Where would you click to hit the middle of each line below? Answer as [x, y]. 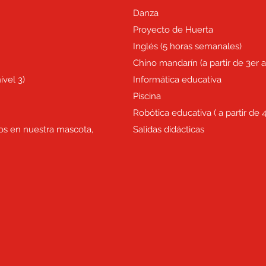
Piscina [147, 96]
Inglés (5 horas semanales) [187, 46]
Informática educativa [178, 80]
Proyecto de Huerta [174, 30]
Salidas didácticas [169, 129]
